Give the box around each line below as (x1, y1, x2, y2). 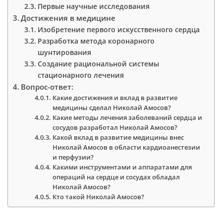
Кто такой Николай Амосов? (53, 192, 145, 201)
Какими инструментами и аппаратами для (53, 162, 192, 171)
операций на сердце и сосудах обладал (53, 172, 180, 181)
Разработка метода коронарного (37, 36, 155, 46)
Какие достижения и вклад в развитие (53, 93, 178, 102)
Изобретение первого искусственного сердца (37, 24, 200, 34)
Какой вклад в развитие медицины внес (53, 132, 184, 142)
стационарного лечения (37, 70, 124, 80)
